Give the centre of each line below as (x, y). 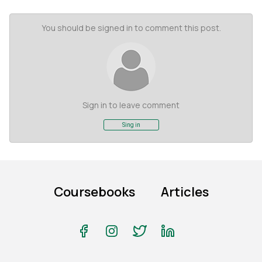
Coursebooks (94, 192)
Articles (185, 192)
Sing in (131, 125)
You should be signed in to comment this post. (131, 28)
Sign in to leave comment (131, 105)
